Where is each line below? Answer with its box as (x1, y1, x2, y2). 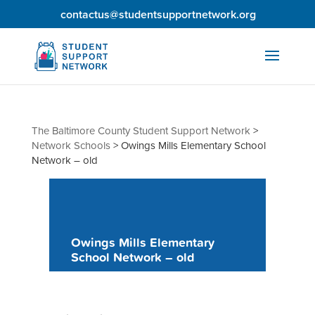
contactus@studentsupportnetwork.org (60, 6, 257, 22)
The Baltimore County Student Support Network (31, 123, 250, 139)
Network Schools (31, 138, 110, 153)
